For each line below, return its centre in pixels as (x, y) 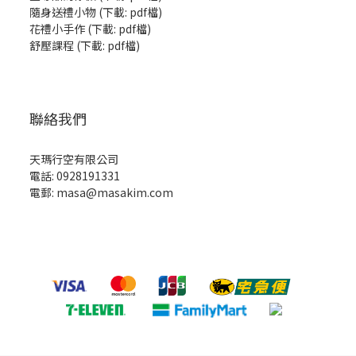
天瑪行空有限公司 (74, 159)
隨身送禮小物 (63, 12)
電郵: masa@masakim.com (101, 192)
